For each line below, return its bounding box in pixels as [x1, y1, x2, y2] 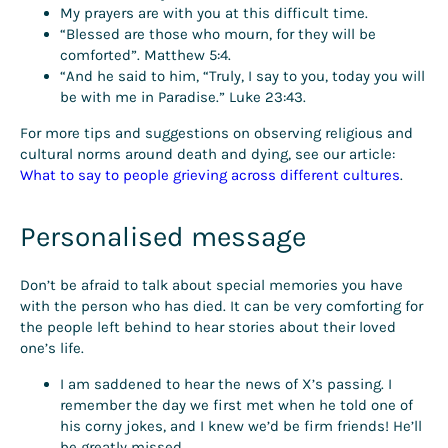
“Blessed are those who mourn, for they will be [60, 24, 376, 43]
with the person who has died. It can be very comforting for [20, 296, 423, 315]
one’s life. [20, 338, 84, 357]
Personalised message [20, 219, 306, 253]
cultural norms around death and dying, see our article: [20, 144, 395, 163]
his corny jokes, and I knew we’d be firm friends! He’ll [60, 416, 422, 435]
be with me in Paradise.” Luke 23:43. [60, 87, 306, 106]
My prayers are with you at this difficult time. [60, 3, 368, 22]
